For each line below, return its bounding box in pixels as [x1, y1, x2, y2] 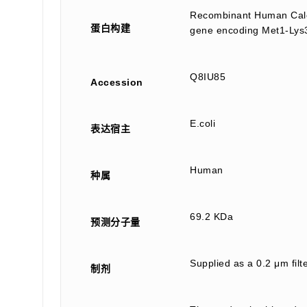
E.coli [190, 117, 215, 129]
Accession [90, 76, 143, 88]
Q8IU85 [190, 71, 225, 82]
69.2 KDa [190, 210, 233, 222]
